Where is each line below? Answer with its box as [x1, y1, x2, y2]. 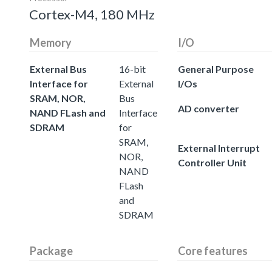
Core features [178, 243, 248, 257]
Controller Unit [178, 156, 246, 168]
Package [30, 243, 73, 257]
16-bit [119, 63, 146, 75]
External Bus [30, 63, 87, 75]
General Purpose [178, 63, 254, 75]
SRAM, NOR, [30, 92, 86, 104]
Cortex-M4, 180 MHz [29, 5, 155, 22]
